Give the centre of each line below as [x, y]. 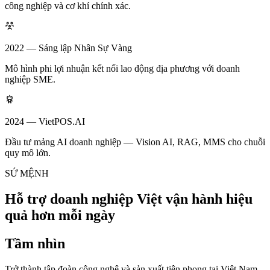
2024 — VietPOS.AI [45, 121]
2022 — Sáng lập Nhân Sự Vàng [68, 48]
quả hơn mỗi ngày [60, 215]
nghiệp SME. [30, 79]
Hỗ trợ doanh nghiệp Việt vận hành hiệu [129, 199]
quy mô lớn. [28, 152]
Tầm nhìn [35, 243]
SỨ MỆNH [27, 173]
